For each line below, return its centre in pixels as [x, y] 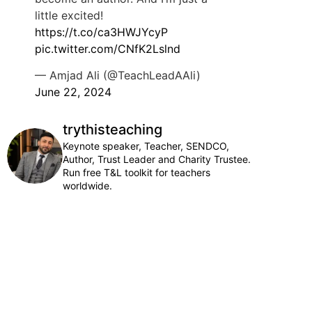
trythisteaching [112, 130]
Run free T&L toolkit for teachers [136, 173]
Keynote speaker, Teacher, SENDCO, [146, 146]
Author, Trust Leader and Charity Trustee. [157, 159]
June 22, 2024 [73, 92]
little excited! [69, 15]
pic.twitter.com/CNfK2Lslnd [108, 49]
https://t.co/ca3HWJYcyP [101, 32]
